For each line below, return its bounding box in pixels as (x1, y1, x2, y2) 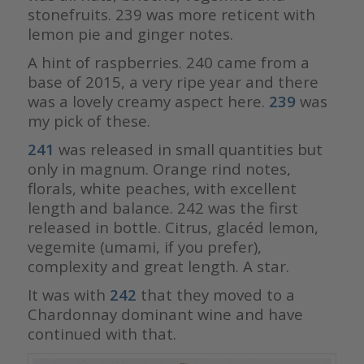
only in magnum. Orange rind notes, (27, 158, 291, 180)
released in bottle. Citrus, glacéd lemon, (27, 217, 318, 238)
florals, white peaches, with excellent (27, 178, 297, 199)
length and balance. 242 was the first (27, 197, 298, 219)
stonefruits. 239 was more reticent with (27, 4, 315, 25)
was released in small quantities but (54, 139, 323, 160)
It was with (27, 284, 110, 305)
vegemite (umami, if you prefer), (27, 236, 262, 258)
